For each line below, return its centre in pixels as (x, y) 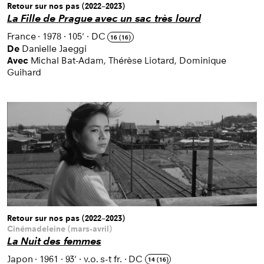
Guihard (24, 72)
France (22, 37)
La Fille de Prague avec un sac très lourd (104, 19)
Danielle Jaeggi (54, 48)
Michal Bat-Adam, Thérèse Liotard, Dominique (128, 60)
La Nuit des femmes (54, 242)
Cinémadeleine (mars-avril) (60, 229)
